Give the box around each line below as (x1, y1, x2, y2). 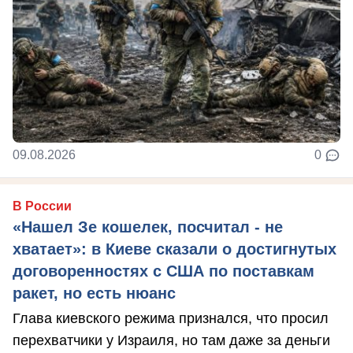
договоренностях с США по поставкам (13, 262, 314, 281)
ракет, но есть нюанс (13, 284, 176, 303)
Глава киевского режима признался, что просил (13, 310, 329, 327)
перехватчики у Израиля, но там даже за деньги (13, 333, 330, 349)
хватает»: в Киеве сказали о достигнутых (13, 240, 336, 258)
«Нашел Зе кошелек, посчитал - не (13, 218, 283, 236)
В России (13, 199, 72, 214)
